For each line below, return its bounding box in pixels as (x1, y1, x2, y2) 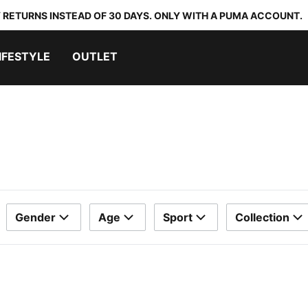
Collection (235, 210, 289, 224)
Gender (15, 210, 56, 224)
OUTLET (72, 49, 118, 63)
